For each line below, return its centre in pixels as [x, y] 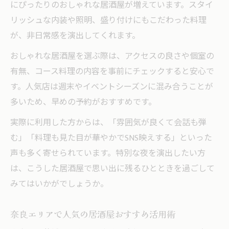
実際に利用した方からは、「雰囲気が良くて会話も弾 [108, 123]
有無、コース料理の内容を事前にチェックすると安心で [112, 72]
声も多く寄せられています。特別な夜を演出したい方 [108, 153]
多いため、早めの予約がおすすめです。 [83, 102]
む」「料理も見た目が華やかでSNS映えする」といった [111, 138]
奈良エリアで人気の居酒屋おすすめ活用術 [93, 214]
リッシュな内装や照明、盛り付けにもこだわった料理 [108, 20]
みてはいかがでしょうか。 [59, 184]
